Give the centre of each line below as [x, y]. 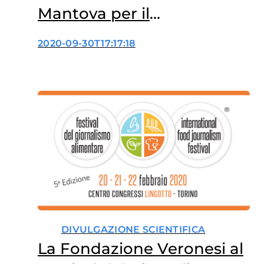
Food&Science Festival [125, 35]
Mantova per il [93, 14]
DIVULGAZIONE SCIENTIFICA [133, 230]
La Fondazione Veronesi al [140, 249]
